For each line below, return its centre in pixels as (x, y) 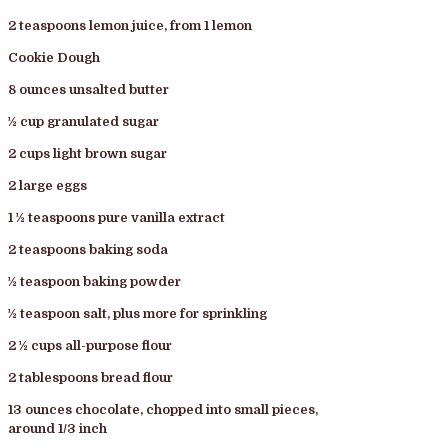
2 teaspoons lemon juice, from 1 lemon (130, 25)
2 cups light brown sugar (87, 153)
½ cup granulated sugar (83, 121)
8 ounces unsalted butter (88, 89)
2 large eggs (47, 185)
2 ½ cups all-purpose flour (90, 345)
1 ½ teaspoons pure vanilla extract (116, 217)
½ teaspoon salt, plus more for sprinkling (137, 313)
